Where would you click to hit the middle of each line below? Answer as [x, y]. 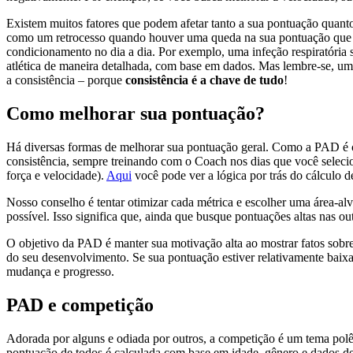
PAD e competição [80, 305]
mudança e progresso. [60, 271]
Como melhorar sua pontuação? [136, 113]
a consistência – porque [66, 80]
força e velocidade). [56, 175]
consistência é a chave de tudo [204, 80]
